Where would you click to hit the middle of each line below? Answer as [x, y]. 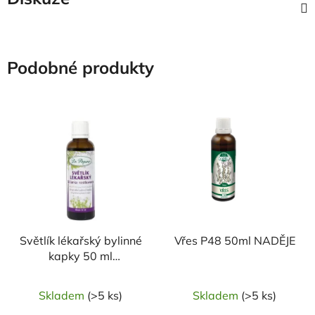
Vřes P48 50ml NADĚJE [234, 240]
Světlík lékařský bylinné [81, 240]
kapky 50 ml [81, 256]
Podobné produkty [81, 67]
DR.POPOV [81, 271]
